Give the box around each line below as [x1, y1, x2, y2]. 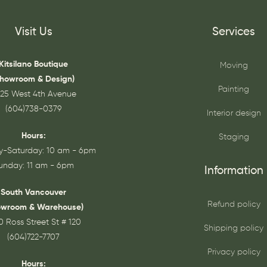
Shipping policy [204, 223, 263, 232]
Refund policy [207, 200, 260, 209]
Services [212, 26, 255, 38]
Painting [218, 85, 249, 94]
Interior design [206, 109, 261, 118]
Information [204, 164, 263, 176]
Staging [218, 133, 249, 142]
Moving [219, 61, 248, 70]
